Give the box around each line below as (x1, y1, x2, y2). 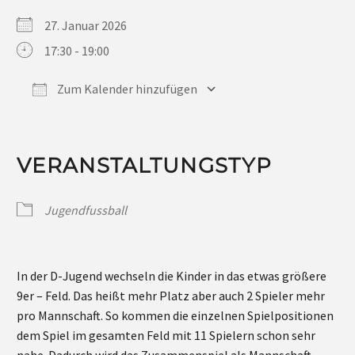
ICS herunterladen (44, 106, 143, 123)
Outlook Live (197, 106, 265, 123)
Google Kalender (82, 106, 174, 123)
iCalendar (120, 106, 172, 123)
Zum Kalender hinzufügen (55, 80, 197, 97)
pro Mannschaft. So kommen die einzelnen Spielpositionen (17, 307, 334, 323)
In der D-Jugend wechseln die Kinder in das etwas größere (17, 267, 326, 284)
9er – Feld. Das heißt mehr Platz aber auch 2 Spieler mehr (17, 287, 325, 303)
